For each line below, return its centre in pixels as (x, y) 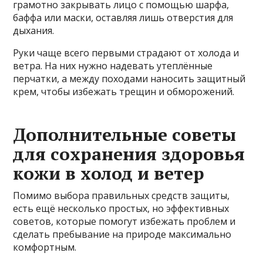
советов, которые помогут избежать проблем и (124, 222)
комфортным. (45, 247)
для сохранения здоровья (129, 154)
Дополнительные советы (125, 135)
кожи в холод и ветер (109, 173)
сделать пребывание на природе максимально (122, 235)
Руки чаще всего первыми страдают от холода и (126, 53)
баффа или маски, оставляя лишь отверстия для (123, 18)
